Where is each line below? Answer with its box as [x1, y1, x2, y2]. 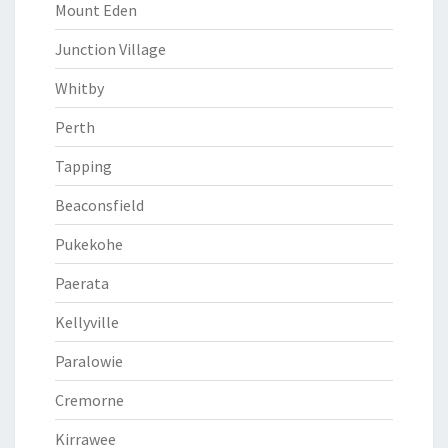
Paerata [55, 273, 109, 293]
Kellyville [55, 312, 119, 332]
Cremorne [55, 390, 124, 410]
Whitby [55, 78, 104, 98]
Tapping [55, 156, 112, 176]
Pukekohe [55, 234, 123, 254]
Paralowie [55, 351, 123, 371]
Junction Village [55, 39, 166, 59]
